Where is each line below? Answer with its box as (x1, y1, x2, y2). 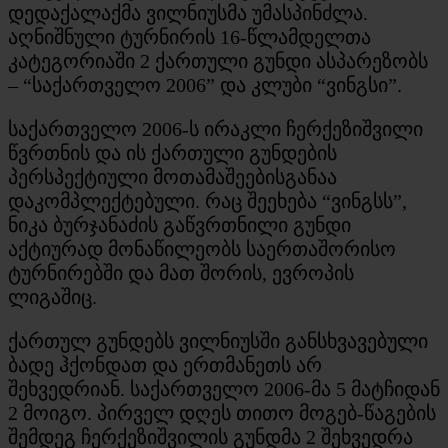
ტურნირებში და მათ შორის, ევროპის (8, 261, 354, 284)
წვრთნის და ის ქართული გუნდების (8, 141, 337, 164)
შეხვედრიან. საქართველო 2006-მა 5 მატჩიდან (8, 377, 440, 400)
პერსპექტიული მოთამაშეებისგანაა (8, 165, 337, 188)
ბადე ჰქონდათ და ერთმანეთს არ (8, 353, 322, 376)
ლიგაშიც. (8, 285, 97, 308)
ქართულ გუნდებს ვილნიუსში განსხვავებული (8, 329, 428, 352)
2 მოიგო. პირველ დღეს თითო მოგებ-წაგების (8, 401, 436, 424)
